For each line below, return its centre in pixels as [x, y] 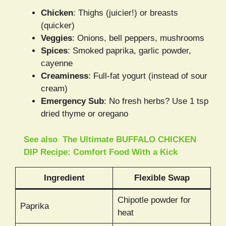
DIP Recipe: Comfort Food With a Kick [101, 152]
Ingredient [64, 178]
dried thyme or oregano [84, 114]
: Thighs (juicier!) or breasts [126, 13]
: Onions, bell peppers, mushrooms [138, 38]
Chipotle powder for [154, 200]
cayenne [57, 64]
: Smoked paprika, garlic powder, [129, 51]
